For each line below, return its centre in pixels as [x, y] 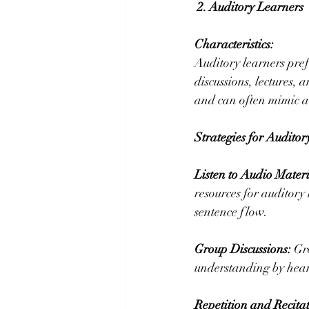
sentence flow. [231, 212]
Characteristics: [234, 44]
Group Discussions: [243, 249]
